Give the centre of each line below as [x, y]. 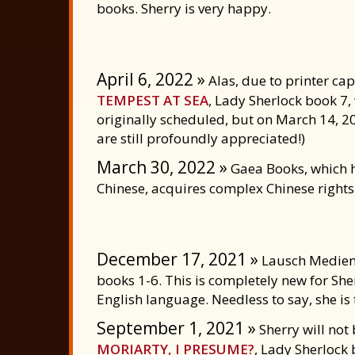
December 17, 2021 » [177, 259]
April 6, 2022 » [151, 79]
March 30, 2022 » [162, 167]
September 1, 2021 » [176, 328]
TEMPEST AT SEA [153, 100]
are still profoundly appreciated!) [201, 138]
